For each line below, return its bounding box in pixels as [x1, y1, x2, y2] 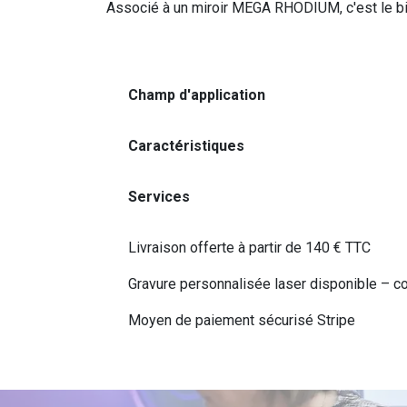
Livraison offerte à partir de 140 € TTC [128, 239, 371, 256]
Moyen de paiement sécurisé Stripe [128, 312, 359, 329]
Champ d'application [128, 86, 265, 104]
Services [128, 188, 190, 205]
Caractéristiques [128, 137, 248, 154]
